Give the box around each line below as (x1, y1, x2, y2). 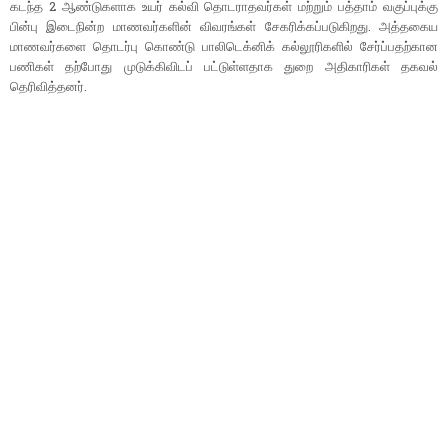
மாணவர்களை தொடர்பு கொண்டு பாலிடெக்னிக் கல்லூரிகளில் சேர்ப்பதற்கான (10, 37, 438, 56)
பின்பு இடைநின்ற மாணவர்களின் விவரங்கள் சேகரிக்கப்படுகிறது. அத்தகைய (10, 17, 438, 36)
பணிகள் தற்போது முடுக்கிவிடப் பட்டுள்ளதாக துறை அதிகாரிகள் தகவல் (10, 57, 438, 76)
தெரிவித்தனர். (10, 77, 87, 96)
